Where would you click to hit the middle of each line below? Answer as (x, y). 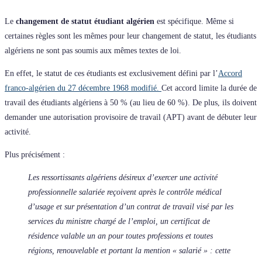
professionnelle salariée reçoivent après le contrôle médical (125, 192)
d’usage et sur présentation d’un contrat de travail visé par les (131, 206)
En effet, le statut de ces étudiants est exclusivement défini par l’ (111, 73)
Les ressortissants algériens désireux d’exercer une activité (123, 177)
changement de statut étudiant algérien (85, 21)
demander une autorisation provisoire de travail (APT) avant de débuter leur (131, 117)
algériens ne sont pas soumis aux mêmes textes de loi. (93, 50)
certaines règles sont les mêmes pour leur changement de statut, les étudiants (130, 36)
